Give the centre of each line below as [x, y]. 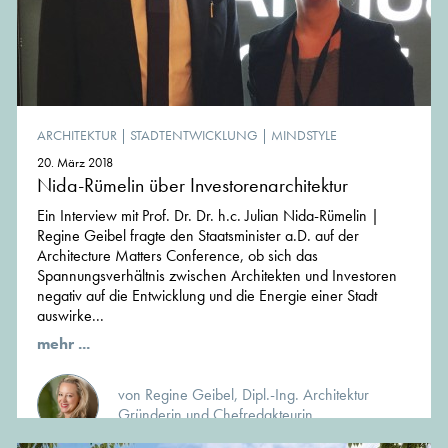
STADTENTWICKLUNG [194, 135]
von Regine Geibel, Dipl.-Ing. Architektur [243, 395]
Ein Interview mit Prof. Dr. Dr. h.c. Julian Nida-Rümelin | [208, 216]
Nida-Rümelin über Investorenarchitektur [192, 185]
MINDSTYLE [304, 135]
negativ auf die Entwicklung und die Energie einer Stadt [207, 296]
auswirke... [70, 316]
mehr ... [63, 344]
